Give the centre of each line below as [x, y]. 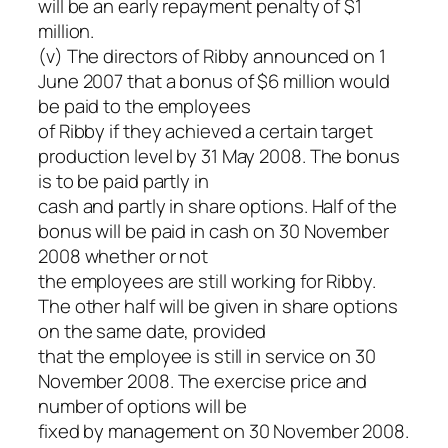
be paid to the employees [144, 105]
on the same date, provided [152, 330]
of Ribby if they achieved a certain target [205, 130]
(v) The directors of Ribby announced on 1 [212, 55]
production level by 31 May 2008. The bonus [219, 155]
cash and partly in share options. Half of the [217, 205]
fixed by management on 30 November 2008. [223, 430]
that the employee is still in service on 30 [207, 355]
